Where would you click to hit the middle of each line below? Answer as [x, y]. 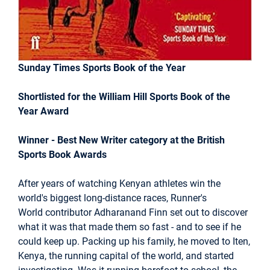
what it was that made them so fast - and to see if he [130, 227]
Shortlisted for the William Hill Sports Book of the [124, 96]
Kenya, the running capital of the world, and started [126, 256]
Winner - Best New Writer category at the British [121, 140]
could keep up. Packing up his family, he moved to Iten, [134, 241]
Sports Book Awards [62, 154]
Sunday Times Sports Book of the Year [102, 67]
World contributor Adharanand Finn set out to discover [133, 212]
